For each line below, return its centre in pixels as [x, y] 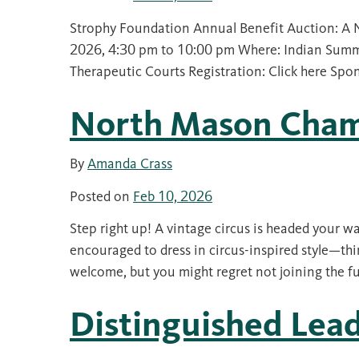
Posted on [101, 196]
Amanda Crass [130, 163]
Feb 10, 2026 [173, 196]
